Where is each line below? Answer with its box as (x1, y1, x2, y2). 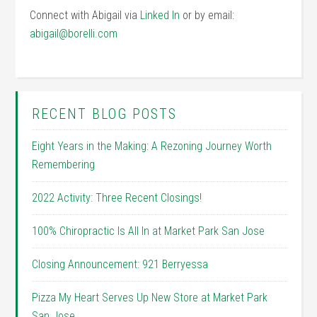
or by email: (180, 8, 235, 22)
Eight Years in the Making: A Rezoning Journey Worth (32, 139, 272, 153)
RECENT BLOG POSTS (32, 105, 178, 122)
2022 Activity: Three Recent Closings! (32, 191, 202, 204)
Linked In (140, 8, 180, 22)
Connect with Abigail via (30, 8, 141, 22)
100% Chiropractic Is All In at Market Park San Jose (32, 224, 265, 238)
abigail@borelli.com (30, 27, 118, 40)
